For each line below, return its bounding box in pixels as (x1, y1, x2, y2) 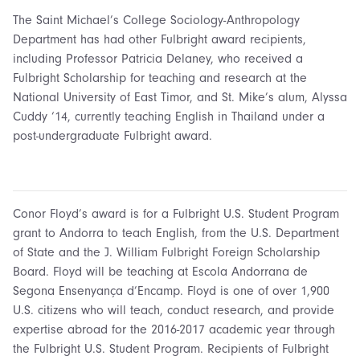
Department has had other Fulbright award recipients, (13, 31, 306, 47)
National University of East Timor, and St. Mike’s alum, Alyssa (13, 89, 347, 104)
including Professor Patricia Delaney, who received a (13, 51, 303, 66)
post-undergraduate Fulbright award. (13, 128, 212, 143)
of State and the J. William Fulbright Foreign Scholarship (13, 244, 320, 260)
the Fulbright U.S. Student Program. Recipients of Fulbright (13, 341, 329, 356)
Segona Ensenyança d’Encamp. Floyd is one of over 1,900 (13, 283, 329, 298)
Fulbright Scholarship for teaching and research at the (13, 70, 307, 85)
